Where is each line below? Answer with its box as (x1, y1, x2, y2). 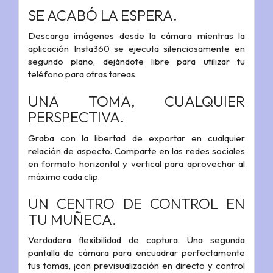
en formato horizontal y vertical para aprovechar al (28, 157, 245, 169)
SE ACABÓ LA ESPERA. (28, 5, 177, 24)
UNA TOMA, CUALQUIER (28, 92, 245, 111)
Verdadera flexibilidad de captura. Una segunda (28, 234, 245, 246)
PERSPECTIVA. (28, 108, 124, 127)
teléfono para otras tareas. (28, 68, 137, 80)
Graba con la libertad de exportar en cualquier (28, 132, 245, 144)
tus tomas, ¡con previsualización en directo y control (28, 260, 245, 272)
